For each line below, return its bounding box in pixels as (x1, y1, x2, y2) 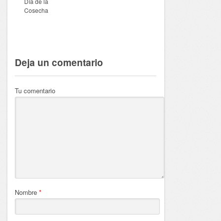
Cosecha (24, 5, 49, 14)
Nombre (15, 187, 37, 197)
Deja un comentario (15, 55, 104, 69)
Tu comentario (15, 85, 56, 95)
